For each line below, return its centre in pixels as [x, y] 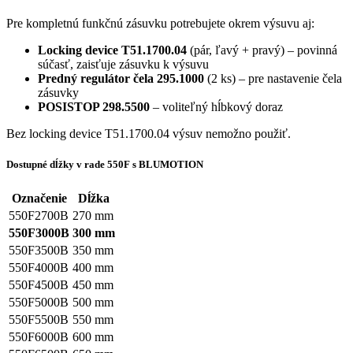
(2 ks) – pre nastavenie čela [273, 79]
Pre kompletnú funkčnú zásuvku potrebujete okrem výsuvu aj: [160, 24]
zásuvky [58, 93]
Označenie [39, 198]
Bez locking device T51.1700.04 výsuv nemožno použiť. [149, 134]
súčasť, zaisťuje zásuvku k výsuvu [123, 65]
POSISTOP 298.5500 [94, 107]
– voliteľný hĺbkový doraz [216, 107]
